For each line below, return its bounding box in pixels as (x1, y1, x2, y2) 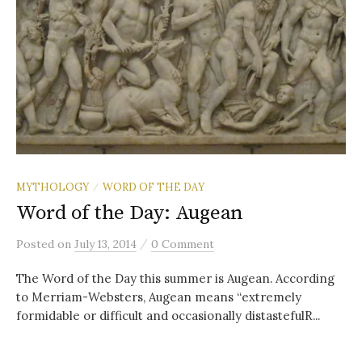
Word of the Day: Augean (16, 200, 244, 226)
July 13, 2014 (74, 237, 137, 252)
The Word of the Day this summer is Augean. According (16, 271, 335, 287)
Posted (16, 237, 57, 252)
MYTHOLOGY (16, 180, 89, 194)
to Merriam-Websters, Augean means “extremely (16, 289, 301, 305)
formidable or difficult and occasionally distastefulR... (16, 308, 320, 324)
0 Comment (151, 237, 214, 252)
